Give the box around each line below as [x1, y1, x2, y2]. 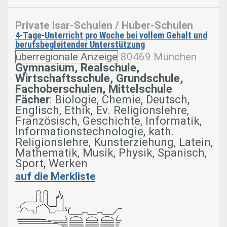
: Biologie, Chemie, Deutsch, [50, 93, 190, 106]
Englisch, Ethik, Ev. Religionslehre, [15, 103, 189, 117]
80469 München [121, 51, 197, 63]
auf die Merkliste [15, 170, 95, 183]
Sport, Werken [15, 157, 88, 170]
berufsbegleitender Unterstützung [15, 39, 145, 50]
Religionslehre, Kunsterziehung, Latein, [15, 135, 213, 149]
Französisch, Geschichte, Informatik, [15, 114, 202, 128]
